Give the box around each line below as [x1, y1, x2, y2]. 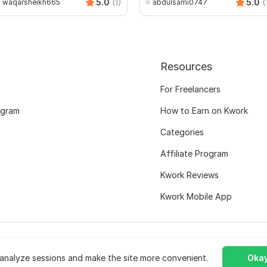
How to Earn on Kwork [160, 105, 248, 116]
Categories [160, 127, 204, 137]
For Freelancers [160, 84, 221, 94]
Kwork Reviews [160, 170, 219, 180]
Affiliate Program [160, 148, 228, 159]
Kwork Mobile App [160, 191, 232, 201]
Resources [160, 60, 212, 73]
